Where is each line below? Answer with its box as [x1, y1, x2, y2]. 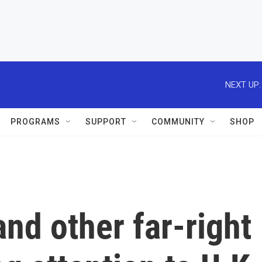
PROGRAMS [11, 117, 60, 126]
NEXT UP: [225, 79, 261, 90]
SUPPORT [85, 117, 126, 126]
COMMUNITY [151, 117, 205, 126]
